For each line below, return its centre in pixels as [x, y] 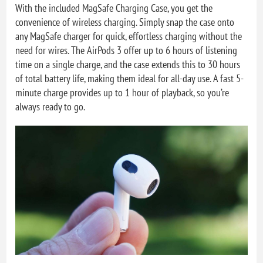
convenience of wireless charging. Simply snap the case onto [125, 22]
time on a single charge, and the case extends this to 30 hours [128, 65]
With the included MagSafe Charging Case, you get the [114, 8]
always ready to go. [50, 107]
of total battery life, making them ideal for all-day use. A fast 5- [130, 79]
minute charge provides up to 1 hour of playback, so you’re [122, 93]
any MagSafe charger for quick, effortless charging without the [129, 36]
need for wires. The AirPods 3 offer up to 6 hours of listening [127, 50]
